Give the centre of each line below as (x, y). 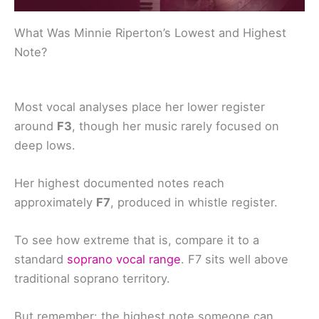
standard (41, 260)
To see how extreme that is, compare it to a (137, 240)
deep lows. (45, 145)
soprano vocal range (124, 260)
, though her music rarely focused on (176, 126)
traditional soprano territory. (92, 279)
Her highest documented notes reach (119, 183)
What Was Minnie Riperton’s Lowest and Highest (150, 32)
